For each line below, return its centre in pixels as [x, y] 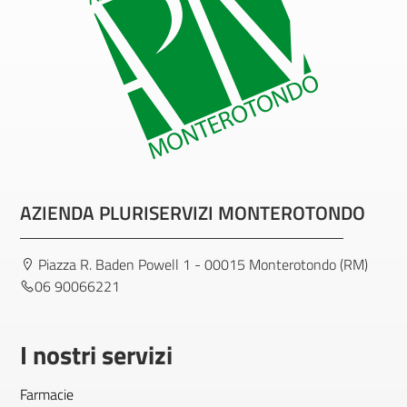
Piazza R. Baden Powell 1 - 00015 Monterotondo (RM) [201, 264]
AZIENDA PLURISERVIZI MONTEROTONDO [193, 213]
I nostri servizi [96, 355]
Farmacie [47, 394]
